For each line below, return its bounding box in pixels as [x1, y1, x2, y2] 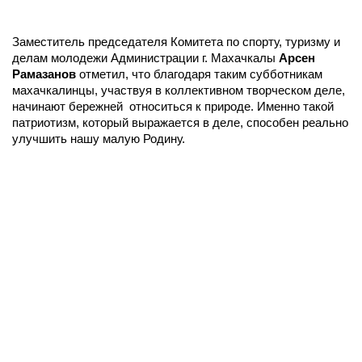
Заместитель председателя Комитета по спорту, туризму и [12, 35, 340, 48]
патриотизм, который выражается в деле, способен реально [12, 116, 348, 129]
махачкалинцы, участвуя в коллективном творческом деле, [12, 83, 345, 97]
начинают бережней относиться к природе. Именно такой [12, 99, 334, 113]
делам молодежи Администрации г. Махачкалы [12, 51, 279, 65]
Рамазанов [12, 67, 79, 81]
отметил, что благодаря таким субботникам [79, 67, 322, 81]
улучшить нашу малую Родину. [12, 132, 185, 145]
